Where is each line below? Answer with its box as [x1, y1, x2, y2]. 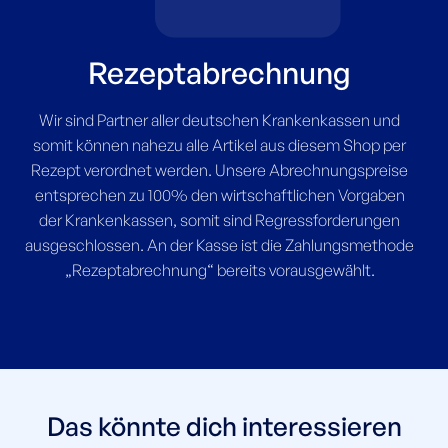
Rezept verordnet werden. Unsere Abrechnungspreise [31, 160, 409, 181]
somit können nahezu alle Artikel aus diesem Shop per [33, 135, 407, 156]
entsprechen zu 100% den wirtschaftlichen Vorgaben [34, 185, 405, 206]
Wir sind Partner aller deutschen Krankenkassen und [39, 110, 401, 131]
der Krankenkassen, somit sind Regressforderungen [39, 210, 401, 231]
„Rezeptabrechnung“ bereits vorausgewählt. [64, 260, 375, 281]
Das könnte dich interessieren [46, 409, 402, 442]
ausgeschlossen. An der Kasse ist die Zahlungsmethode [25, 235, 415, 256]
